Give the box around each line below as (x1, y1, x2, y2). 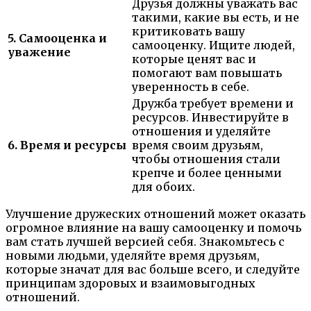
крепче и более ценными (132, 166, 282, 180)
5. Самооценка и (8, 31, 107, 46)
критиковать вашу (132, 24, 245, 39)
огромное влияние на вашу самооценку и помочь (6, 221, 301, 235)
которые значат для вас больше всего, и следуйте (6, 262, 300, 277)
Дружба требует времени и (132, 96, 294, 111)
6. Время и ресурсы (8, 138, 126, 153)
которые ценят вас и (132, 52, 256, 67)
